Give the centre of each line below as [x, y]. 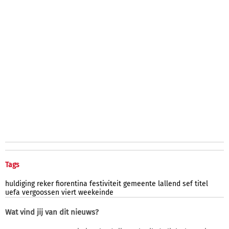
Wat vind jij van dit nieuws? [52, 212]
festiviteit [105, 184]
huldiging [20, 184]
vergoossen [41, 192]
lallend [169, 184]
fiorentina [72, 184]
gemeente [140, 184]
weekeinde [96, 192]
